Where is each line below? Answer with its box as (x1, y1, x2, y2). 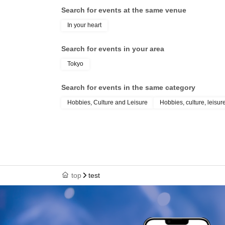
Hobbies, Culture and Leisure (67, 99, 148, 106)
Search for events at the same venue (61, 6, 186, 14)
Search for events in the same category (61, 83, 195, 91)
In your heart (67, 22, 101, 29)
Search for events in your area (61, 45, 164, 53)
